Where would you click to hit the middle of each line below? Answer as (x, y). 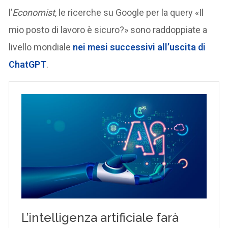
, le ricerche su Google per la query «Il (130, 12)
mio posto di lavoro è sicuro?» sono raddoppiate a (108, 30)
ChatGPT (28, 64)
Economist (34, 12)
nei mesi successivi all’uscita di (139, 47)
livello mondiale (41, 47)
